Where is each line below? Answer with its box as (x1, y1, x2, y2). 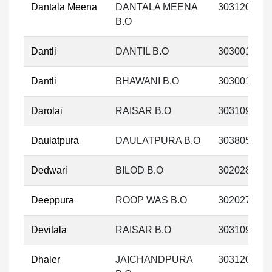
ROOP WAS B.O (115, 195, 187, 205)
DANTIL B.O (115, 46, 169, 56)
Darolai (31, 106, 63, 116)
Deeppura (31, 195, 74, 205)
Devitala (31, 225, 67, 235)
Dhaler (31, 254, 60, 265)
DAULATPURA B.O (115, 135, 200, 146)
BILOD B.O (115, 165, 163, 175)
